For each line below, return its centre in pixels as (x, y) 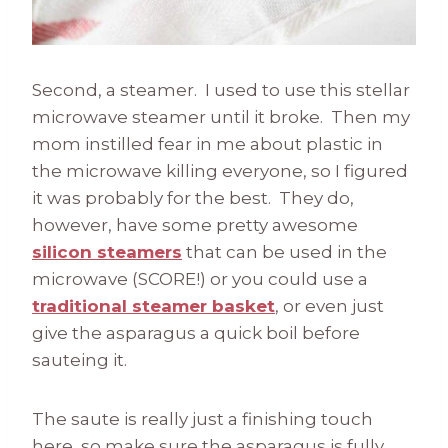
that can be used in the (284, 252)
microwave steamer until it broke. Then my (221, 117)
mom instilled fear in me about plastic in (207, 144)
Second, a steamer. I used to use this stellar (221, 90)
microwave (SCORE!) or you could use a (200, 279)
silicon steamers (107, 252)
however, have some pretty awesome (195, 225)
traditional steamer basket (153, 306)
